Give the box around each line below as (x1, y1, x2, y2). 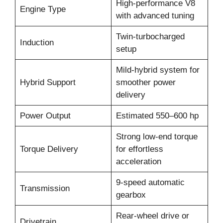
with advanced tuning (115, 11, 194, 21)
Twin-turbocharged (115, 32, 185, 42)
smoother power (115, 78, 176, 88)
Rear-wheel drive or (115, 211, 189, 221)
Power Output (19, 111, 71, 121)
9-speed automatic (115, 178, 185, 188)
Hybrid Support (19, 78, 76, 88)
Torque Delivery (19, 144, 78, 154)
